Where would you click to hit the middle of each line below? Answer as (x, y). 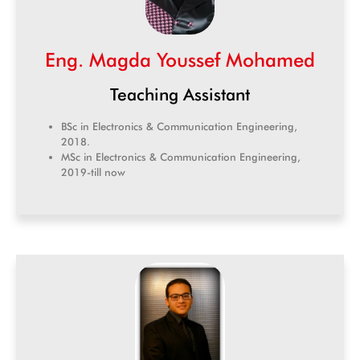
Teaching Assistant (180, 95)
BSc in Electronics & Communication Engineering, (179, 127)
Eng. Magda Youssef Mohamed (180, 60)
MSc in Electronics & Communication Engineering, (181, 157)
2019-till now (93, 172)
